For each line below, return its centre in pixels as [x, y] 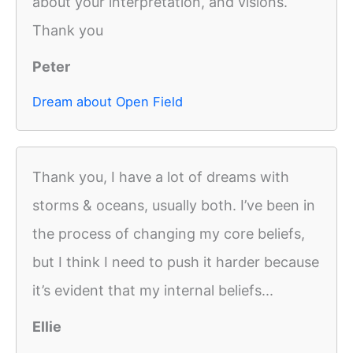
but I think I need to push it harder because [176, 262]
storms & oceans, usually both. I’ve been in [174, 206]
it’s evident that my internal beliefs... [153, 291]
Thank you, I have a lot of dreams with [161, 177]
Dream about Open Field [108, 102]
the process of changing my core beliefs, [169, 234]
